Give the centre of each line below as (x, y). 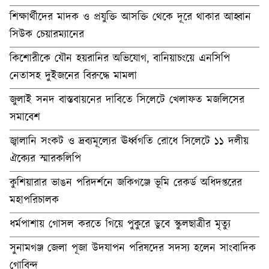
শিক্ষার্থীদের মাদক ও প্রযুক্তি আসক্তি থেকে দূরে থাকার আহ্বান (130, 17)
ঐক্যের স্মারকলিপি (45, 159)
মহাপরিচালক (34, 200)
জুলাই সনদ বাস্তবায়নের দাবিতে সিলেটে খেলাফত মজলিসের (127, 100)
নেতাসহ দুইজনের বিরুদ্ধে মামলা (73, 76)
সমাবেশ (25, 117)
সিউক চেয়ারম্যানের (47, 35)
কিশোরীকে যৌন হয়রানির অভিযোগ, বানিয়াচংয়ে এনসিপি (120, 59)
